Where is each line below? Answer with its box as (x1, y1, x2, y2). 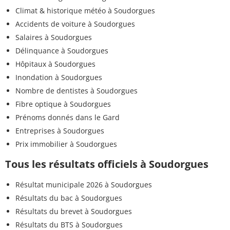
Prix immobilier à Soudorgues (15, 139, 117, 149)
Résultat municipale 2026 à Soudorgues (15, 180, 152, 190)
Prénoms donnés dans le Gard (15, 112, 120, 123)
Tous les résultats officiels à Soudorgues (5, 157, 208, 171)
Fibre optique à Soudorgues (15, 99, 111, 109)
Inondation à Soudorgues (15, 72, 102, 83)
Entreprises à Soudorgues (15, 126, 104, 136)
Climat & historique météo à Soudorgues (15, 6, 155, 16)
